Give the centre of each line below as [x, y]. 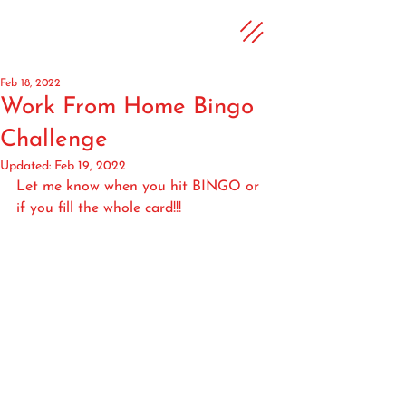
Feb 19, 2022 [90, 166]
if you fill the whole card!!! [99, 208]
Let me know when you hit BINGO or [140, 187]
